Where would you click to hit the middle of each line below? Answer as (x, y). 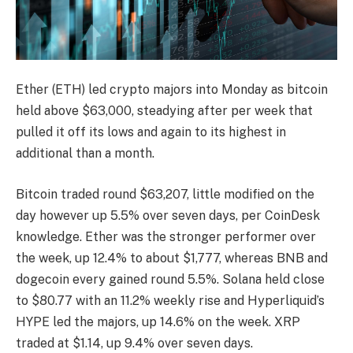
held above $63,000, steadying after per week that (164, 111)
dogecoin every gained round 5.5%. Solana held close (170, 279)
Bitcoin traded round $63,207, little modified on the (165, 194)
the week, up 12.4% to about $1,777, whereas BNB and (172, 258)
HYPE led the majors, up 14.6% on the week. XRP (158, 321)
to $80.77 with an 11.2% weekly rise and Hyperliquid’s (170, 300)
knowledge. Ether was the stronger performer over (166, 236)
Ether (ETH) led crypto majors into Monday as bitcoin (172, 90)
